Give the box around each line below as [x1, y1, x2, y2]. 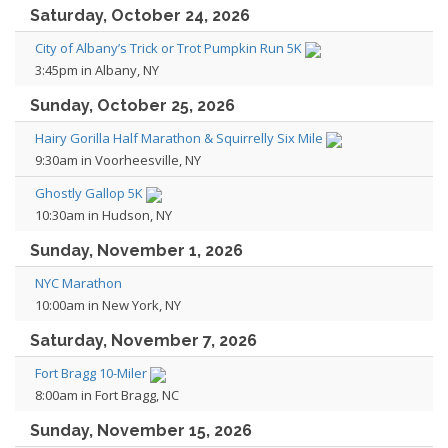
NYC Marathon [35, 274, 122, 292]
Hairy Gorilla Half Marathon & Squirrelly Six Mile [35, 129, 323, 147]
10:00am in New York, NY [35, 296, 181, 314]
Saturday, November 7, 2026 [30, 331, 257, 350]
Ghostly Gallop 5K [35, 184, 143, 202]
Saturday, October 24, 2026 [30, 6, 250, 25]
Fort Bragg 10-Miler [35, 364, 147, 382]
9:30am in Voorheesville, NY [35, 151, 201, 169]
